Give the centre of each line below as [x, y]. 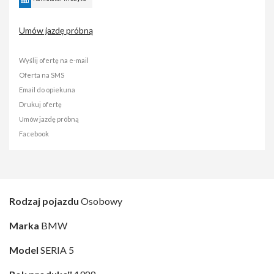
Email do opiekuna [47, 90]
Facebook [34, 134]
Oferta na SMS [42, 75]
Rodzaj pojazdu [44, 201]
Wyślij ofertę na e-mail [54, 61]
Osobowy [101, 201]
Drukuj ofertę [40, 105]
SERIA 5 [56, 250]
